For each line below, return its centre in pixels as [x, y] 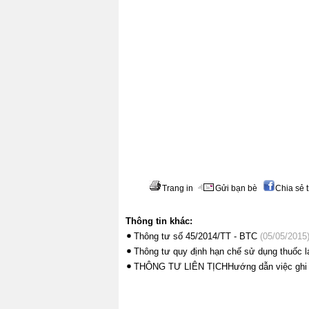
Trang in [177, 188]
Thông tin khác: [159, 221]
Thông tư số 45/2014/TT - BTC [196, 236]
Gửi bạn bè [236, 188]
